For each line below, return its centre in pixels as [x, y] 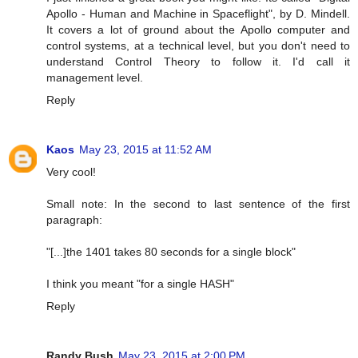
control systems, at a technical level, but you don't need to [198, 45]
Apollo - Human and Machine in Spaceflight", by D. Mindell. [198, 13]
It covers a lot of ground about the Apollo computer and [198, 29]
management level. [95, 77]
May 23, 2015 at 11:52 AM [145, 149]
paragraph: [74, 219]
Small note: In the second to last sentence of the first [198, 203]
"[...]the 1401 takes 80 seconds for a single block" [171, 251]
